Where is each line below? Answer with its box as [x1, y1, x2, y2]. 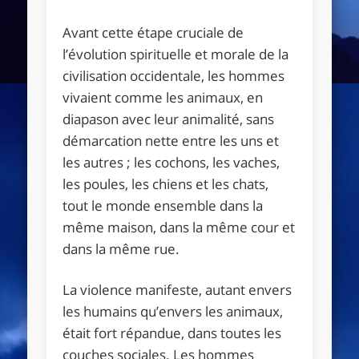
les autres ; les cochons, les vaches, [63, 152, 280, 171]
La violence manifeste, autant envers [63, 280, 292, 299]
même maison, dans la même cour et [63, 217, 296, 236]
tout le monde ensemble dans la [63, 196, 264, 215]
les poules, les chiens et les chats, [63, 174, 269, 193]
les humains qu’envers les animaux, [63, 301, 284, 321]
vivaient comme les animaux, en [63, 87, 264, 107]
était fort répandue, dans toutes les [63, 323, 282, 342]
